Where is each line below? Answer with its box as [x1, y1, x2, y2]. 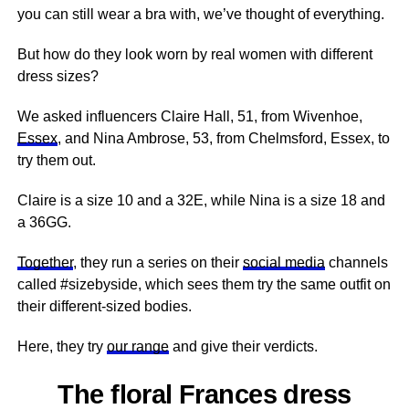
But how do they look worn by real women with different [16, 47, 372, 62]
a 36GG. [16, 215, 71, 230]
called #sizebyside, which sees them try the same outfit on [16, 277, 391, 292]
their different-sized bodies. [16, 299, 192, 314]
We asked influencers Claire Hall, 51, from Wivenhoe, [16, 109, 362, 124]
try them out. [16, 152, 96, 168]
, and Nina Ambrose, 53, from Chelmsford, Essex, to [57, 131, 390, 146]
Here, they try [16, 339, 107, 354]
